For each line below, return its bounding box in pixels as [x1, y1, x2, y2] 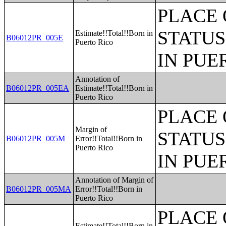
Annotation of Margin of [75, 176, 154, 184]
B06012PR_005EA [6, 84, 70, 92]
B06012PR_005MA [6, 185, 72, 193]
